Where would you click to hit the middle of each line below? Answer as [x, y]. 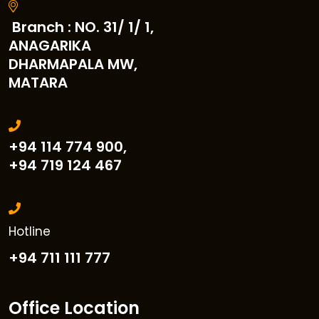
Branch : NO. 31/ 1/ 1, [81, 27]
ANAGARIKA [50, 45]
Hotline [30, 231]
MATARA [38, 82]
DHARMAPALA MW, [73, 64]
